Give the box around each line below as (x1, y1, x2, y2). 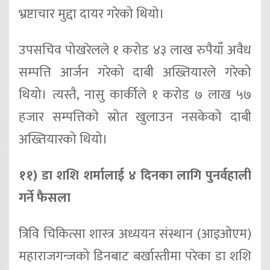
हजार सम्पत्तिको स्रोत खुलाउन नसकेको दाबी (19, 106, 251, 129)
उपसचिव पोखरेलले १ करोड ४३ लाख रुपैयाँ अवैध (19, 39, 251, 62)
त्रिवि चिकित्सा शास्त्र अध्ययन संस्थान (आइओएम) (19, 223, 251, 245)
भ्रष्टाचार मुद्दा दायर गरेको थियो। (19, 3, 165, 26)
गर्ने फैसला (19, 187, 74, 210)
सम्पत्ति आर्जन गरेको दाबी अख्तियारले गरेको (19, 61, 251, 84)
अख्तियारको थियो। (19, 128, 108, 151)
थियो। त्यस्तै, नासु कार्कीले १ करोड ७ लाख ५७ (19, 84, 251, 107)
